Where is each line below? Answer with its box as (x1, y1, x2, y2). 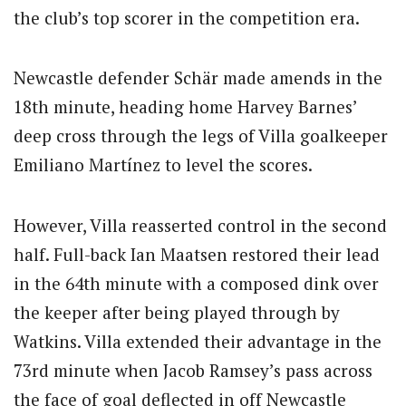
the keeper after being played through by (14, 300, 340, 324)
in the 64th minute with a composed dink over (14, 271, 379, 295)
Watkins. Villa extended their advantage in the (14, 329, 382, 353)
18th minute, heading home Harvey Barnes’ (14, 95, 357, 119)
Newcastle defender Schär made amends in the (14, 66, 382, 90)
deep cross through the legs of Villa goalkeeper (14, 124, 388, 148)
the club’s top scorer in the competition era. (14, 6, 360, 30)
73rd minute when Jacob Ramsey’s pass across (14, 358, 372, 382)
